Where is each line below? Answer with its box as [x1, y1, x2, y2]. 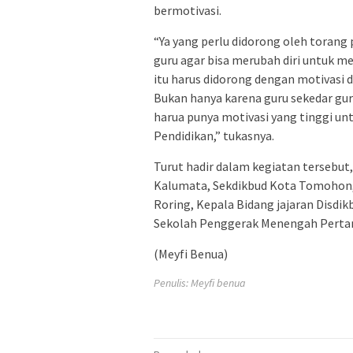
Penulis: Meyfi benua [154, 275, 246, 290]
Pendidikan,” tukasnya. [154, 127, 274, 143]
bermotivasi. [154, 2, 221, 18]
